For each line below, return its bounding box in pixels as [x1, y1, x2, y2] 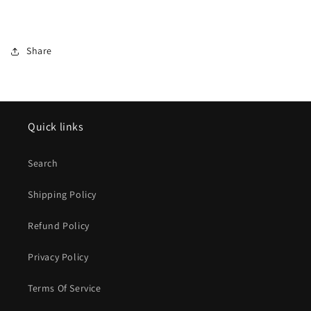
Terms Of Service [28, 282, 101, 294]
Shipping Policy [28, 188, 96, 201]
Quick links [28, 119, 84, 134]
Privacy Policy [28, 251, 89, 263]
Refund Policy [28, 219, 90, 232]
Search [28, 157, 58, 169]
